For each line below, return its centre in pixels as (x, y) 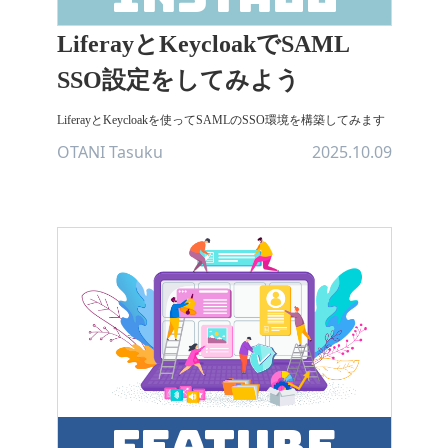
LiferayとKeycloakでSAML (202, 44)
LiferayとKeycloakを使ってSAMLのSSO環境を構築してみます (220, 120)
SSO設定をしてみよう (178, 80)
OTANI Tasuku (109, 152)
